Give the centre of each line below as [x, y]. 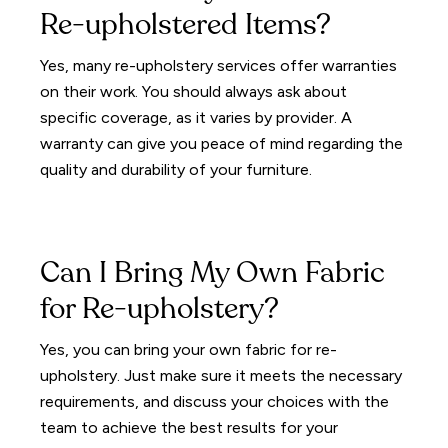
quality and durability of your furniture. [176, 169]
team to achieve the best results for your [189, 427]
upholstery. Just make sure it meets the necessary [221, 375]
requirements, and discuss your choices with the [215, 401]
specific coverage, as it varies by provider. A [196, 117]
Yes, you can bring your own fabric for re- [189, 349]
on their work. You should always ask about [194, 91]
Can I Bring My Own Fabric [213, 274]
